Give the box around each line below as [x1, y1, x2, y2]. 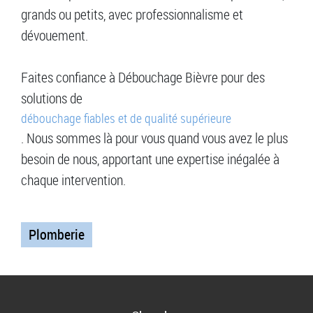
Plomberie [29, 225, 85, 245]
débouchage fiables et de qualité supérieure [21, 110, 231, 127]
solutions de [21, 89, 82, 108]
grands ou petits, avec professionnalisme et [21, 5, 243, 24]
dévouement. [21, 26, 88, 45]
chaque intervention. [21, 170, 126, 190]
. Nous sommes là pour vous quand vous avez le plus [21, 129, 288, 148]
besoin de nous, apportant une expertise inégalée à [21, 150, 279, 169]
